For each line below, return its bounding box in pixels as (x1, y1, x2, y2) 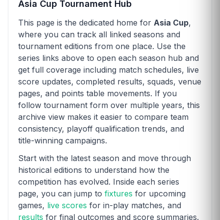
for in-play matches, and (87, 200, 181, 210)
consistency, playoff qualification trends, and (18, 123, 184, 134)
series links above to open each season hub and (18, 53, 199, 63)
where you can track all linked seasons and (18, 29, 180, 39)
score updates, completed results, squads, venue (18, 76, 201, 86)
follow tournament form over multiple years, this (18, 100, 200, 110)
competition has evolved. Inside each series (18, 176, 179, 187)
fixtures (105, 188, 133, 198)
